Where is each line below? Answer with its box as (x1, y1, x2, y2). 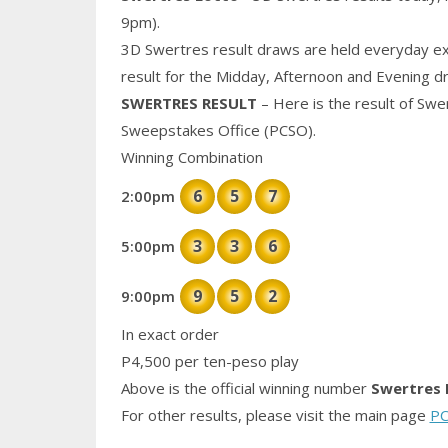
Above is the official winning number (120, 378, 367, 399)
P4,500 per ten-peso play (120, 351, 299, 372)
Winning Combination (120, 147, 263, 168)
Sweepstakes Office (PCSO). (120, 120, 316, 141)
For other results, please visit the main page (120, 405, 430, 426)
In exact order (120, 324, 219, 345)
